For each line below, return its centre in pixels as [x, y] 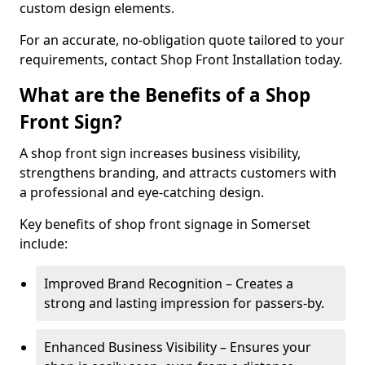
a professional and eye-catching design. [142, 192]
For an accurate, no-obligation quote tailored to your [182, 40]
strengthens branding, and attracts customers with [178, 173]
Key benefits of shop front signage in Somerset [165, 224]
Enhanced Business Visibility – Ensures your [178, 347]
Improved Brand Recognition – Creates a [169, 284]
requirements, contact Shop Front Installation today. [181, 59]
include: [44, 244]
